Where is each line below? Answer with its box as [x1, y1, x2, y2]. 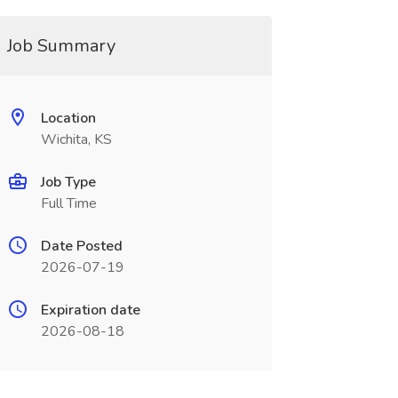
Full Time [40, 194, 97, 213]
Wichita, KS [40, 130, 112, 149]
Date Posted [40, 236, 123, 256]
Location [40, 108, 96, 128]
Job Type [40, 172, 96, 192]
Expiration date [40, 300, 140, 320]
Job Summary [6, 34, 115, 58]
